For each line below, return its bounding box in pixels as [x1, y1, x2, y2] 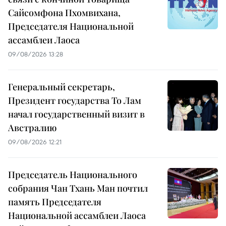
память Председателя [8, 196, 101, 208]
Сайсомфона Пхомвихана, [8, 7, 121, 19]
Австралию [8, 122, 56, 134]
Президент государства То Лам [8, 94, 141, 107]
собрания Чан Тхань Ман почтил [8, 182, 148, 195]
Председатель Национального [8, 168, 137, 181]
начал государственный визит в [8, 108, 145, 121]
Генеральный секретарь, [8, 81, 115, 93]
